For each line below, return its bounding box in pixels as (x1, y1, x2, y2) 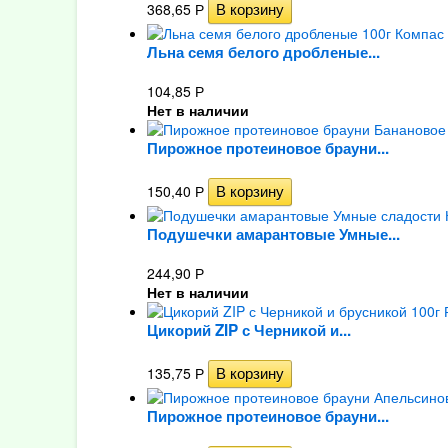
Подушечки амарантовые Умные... (146, 223, 400, 245)
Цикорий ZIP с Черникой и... (146, 319, 351, 341)
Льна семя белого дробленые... (146, 41, 380, 63)
